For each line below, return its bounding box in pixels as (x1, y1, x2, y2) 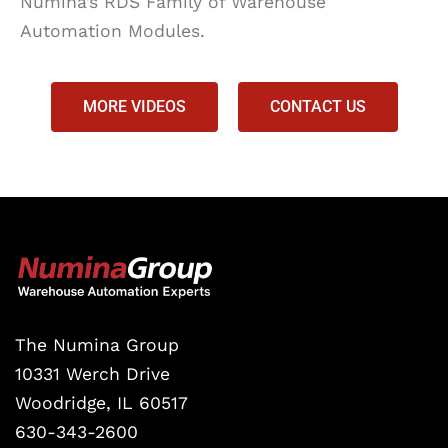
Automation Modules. (20, 20, 205, 41)
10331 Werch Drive (15, 364, 170, 385)
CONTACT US (269, 96, 366, 116)
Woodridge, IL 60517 (15, 393, 188, 414)
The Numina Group (15, 335, 179, 356)
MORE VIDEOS (82, 96, 186, 116)
